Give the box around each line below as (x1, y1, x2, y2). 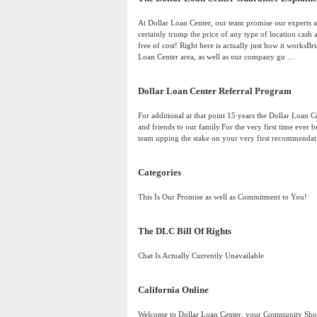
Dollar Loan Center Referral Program (138, 86, 292, 97)
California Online (138, 285, 209, 296)
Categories (138, 168, 181, 178)
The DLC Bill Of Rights (138, 226, 231, 237)
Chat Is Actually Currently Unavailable (138, 251, 264, 260)
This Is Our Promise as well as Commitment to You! (138, 192, 307, 202)
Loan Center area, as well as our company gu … (138, 52, 295, 62)
